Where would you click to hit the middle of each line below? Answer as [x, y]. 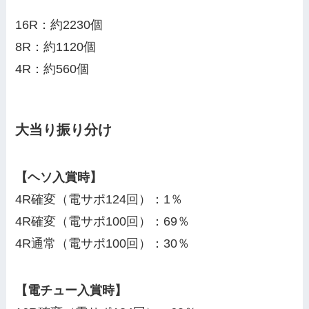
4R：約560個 [52, 69]
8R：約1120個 [56, 47]
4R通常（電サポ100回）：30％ [103, 244]
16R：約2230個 [59, 24]
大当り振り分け [64, 130]
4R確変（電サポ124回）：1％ [99, 200]
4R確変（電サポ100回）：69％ [103, 222]
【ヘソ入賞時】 [59, 178]
